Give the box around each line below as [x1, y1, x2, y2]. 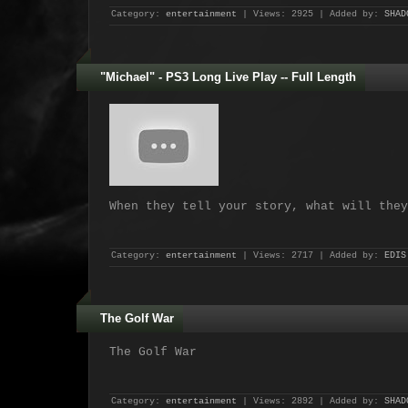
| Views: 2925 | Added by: [237, 9, 384, 19]
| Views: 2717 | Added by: [237, 250, 384, 260]
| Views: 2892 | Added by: [237, 396, 384, 406]
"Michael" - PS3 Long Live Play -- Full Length [100, 70, 356, 84]
